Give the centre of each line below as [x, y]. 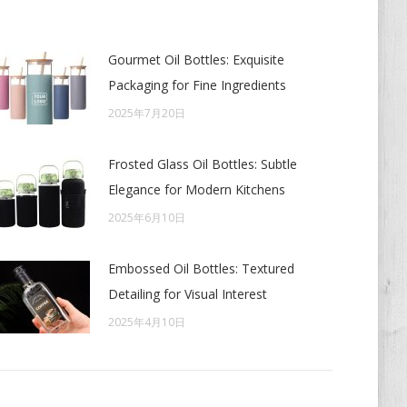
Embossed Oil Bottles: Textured [201, 268]
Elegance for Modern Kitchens [196, 189]
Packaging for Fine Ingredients [197, 85]
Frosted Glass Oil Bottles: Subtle [202, 164]
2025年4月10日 [146, 322]
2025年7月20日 [146, 113]
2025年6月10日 [146, 218]
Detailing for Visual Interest [187, 294]
